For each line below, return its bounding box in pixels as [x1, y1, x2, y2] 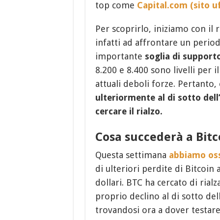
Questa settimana [95, 150, 169, 161]
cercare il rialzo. [95, 106, 163, 117]
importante [95, 51, 145, 62]
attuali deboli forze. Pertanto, [95, 79, 219, 89]
